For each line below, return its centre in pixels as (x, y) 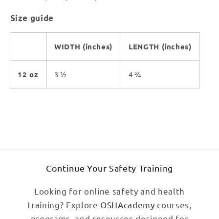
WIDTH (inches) (83, 47)
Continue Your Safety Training (109, 168)
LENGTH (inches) (160, 47)
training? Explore (64, 205)
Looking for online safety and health (109, 191)
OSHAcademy (128, 205)
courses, (173, 205)
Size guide (32, 18)
